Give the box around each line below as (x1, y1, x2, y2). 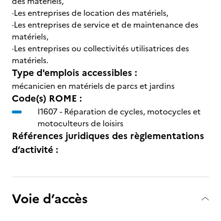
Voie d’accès (12, 189, 88, 208)
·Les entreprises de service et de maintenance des (12, 19, 198, 31)
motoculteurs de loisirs (37, 117, 123, 129)
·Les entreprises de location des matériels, (12, 7, 168, 19)
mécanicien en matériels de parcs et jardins (12, 80, 175, 92)
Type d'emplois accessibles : (12, 66, 137, 80)
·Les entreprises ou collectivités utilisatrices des (12, 42, 189, 54)
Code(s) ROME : (12, 91, 82, 106)
